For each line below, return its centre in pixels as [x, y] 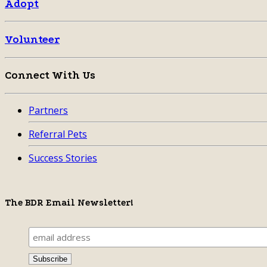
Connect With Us [50, 76]
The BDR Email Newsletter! [69, 203]
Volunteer [32, 40]
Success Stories [63, 158]
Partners [48, 111]
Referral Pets [58, 134]
